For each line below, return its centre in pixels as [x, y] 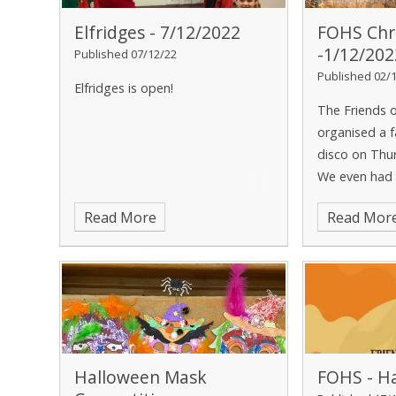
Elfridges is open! [126, 88]
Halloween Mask [141, 377]
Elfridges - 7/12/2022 [158, 32]
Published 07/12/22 [126, 53]
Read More [120, 217]
